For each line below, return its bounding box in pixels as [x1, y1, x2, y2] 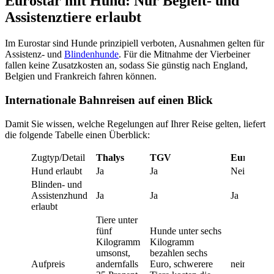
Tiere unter [96, 214, 138, 225]
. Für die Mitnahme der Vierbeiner [119, 49, 250, 60]
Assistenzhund [31, 190, 87, 201]
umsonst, [96, 247, 130, 258]
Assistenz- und [5, 49, 64, 60]
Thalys [96, 152, 124, 163]
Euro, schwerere [150, 258, 213, 269]
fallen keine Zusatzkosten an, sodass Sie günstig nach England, [5, 60, 248, 71]
